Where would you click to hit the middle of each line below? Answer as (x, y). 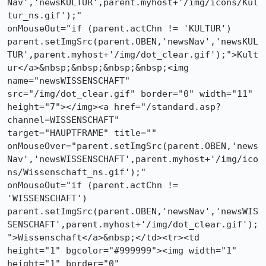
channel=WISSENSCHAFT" (63, 120)
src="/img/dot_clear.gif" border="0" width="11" (130, 94)
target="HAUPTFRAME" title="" (82, 133)
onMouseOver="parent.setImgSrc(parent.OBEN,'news (133, 146)
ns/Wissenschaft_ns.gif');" (77, 172)
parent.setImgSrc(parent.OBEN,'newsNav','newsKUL (133, 42)
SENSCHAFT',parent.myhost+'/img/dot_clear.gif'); (133, 224)
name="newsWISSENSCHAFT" (69, 81)
